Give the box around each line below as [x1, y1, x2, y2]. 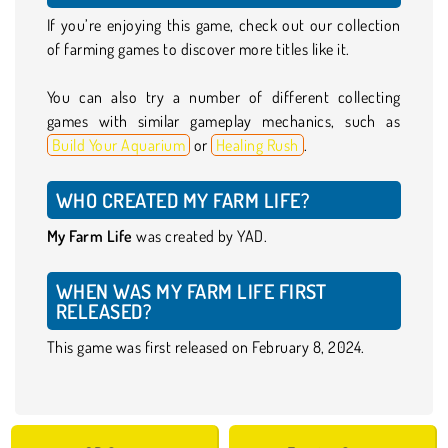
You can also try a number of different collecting [47, 86, 401, 107]
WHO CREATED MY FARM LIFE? [56, 186, 309, 213]
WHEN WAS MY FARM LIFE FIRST [56, 277, 327, 304]
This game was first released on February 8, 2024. [47, 336, 365, 357]
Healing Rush [216, 134, 299, 155]
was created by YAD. [132, 225, 268, 246]
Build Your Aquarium [52, 134, 186, 155]
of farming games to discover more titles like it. [47, 38, 350, 59]
